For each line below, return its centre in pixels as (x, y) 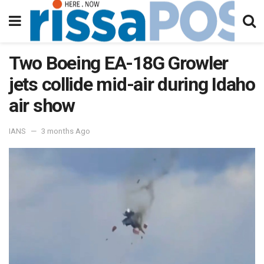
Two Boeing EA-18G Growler (118, 63)
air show (42, 105)
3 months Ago (66, 131)
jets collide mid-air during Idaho (132, 84)
